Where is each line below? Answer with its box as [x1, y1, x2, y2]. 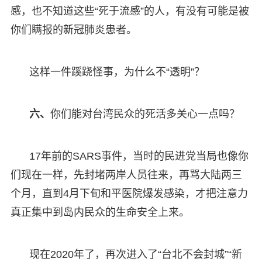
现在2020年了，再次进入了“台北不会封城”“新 [29, 248, 242, 260]
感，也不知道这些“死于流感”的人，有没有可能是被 [10, 5, 249, 17]
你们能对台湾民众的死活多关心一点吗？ [50, 108, 240, 120]
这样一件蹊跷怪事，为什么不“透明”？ [29, 65, 205, 78]
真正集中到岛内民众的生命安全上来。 [10, 206, 189, 218]
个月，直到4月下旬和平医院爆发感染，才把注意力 [10, 187, 248, 199]
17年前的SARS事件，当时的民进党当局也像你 [29, 150, 249, 162]
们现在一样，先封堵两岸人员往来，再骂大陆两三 [10, 168, 242, 181]
